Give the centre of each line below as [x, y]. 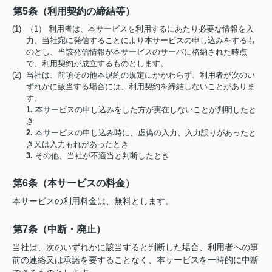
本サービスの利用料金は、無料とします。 [93, 201]
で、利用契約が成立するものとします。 [97, 63]
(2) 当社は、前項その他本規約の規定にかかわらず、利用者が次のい [134, 75]
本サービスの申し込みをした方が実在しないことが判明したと [145, 110]
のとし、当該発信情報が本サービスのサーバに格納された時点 [137, 52]
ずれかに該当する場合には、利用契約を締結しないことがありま [141, 87]
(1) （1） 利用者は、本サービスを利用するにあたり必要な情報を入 [133, 29]
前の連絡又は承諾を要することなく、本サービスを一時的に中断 [135, 260]
